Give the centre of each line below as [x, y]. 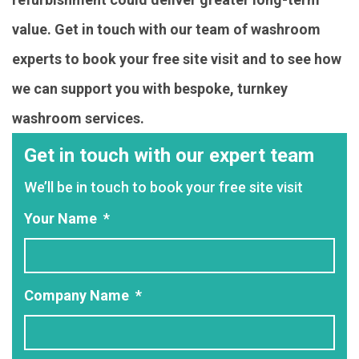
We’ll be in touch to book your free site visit [163, 187]
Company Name [77, 295]
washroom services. [78, 118]
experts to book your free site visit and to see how [177, 58]
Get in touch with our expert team [169, 155]
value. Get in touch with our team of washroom [166, 29]
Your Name [61, 218]
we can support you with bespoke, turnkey [150, 88]
